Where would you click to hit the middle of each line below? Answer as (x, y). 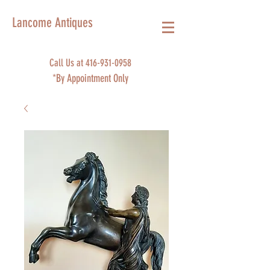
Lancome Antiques (52, 23)
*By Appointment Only (90, 78)
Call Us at (67, 63)
